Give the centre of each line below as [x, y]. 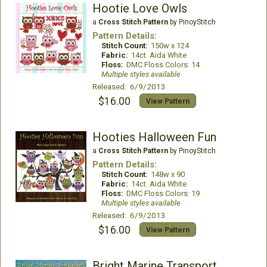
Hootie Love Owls [139, 8]
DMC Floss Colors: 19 [163, 193]
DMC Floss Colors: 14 [163, 65]
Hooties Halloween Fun [154, 137]
